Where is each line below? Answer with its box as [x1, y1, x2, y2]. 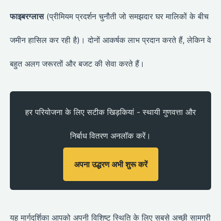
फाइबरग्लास [10, 11, 44, 22]
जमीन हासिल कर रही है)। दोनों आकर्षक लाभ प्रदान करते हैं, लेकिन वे [10, 35, 211, 45]
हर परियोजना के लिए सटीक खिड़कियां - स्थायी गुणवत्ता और [25, 107, 196, 117]
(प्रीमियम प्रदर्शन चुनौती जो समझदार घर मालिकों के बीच [44, 11, 209, 22]
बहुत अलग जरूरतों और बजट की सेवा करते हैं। [10, 59, 145, 69]
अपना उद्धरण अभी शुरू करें [74, 159, 147, 170]
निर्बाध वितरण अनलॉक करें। [70, 131, 151, 141]
